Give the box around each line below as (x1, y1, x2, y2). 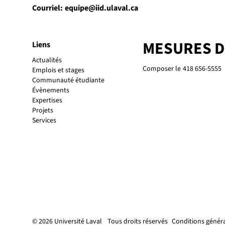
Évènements (32, 85, 69, 96)
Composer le (143, 64, 181, 74)
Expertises (32, 95, 62, 106)
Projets (32, 105, 53, 116)
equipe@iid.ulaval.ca (65, 3, 138, 14)
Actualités (32, 55, 62, 66)
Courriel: (32, 3, 63, 14)
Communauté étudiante (32, 75, 104, 86)
